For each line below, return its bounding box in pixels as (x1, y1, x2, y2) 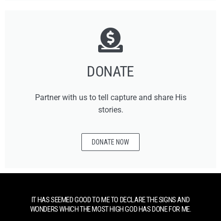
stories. (98, 105, 123, 114)
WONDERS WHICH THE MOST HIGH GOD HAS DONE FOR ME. (30, 204, 191, 214)
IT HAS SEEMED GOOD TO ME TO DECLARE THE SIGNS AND (31, 195, 190, 204)
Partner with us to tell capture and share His (35, 92, 186, 102)
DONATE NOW (92, 138, 129, 146)
